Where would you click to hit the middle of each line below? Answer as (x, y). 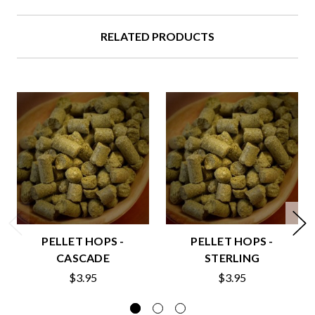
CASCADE (83, 258)
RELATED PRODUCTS (157, 37)
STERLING (232, 258)
